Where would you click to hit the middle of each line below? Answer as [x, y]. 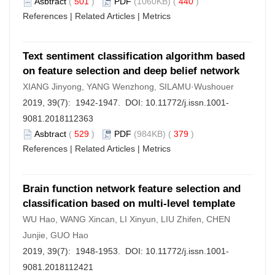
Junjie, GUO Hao [56, 235]
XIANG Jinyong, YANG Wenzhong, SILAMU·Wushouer [128, 87]
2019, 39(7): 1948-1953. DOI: [84, 251]
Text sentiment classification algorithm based [134, 56]
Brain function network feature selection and [132, 189]
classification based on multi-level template [129, 203]
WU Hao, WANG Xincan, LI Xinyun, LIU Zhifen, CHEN [126, 219]
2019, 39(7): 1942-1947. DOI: [84, 103]
